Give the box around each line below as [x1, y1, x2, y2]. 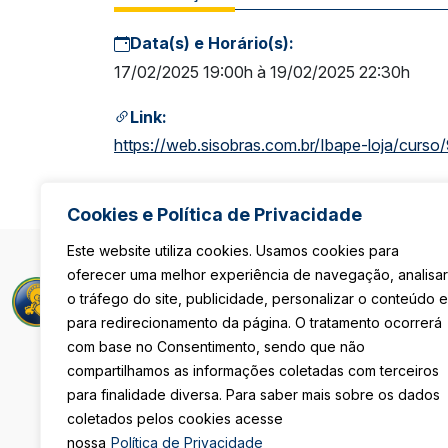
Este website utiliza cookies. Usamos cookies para [67, 242, 399, 259]
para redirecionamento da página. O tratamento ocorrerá [67, 314, 442, 331]
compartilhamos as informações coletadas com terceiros [67, 362, 439, 379]
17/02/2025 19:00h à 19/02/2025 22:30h [114, 61, 410, 82]
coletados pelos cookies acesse [67, 410, 283, 427]
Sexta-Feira [362, 361, 439, 379]
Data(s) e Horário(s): [130, 32, 294, 53]
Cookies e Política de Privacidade [67, 204, 362, 225]
